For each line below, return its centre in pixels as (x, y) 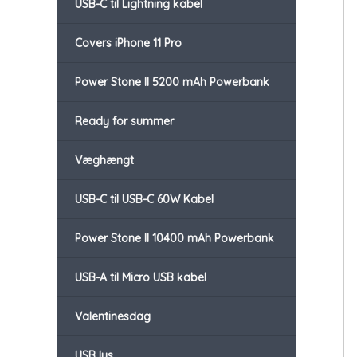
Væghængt (104, 161)
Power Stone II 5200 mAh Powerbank (172, 82)
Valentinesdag (113, 317)
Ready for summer (124, 122)
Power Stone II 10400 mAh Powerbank (175, 239)
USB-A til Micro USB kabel (141, 278)
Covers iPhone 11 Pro (128, 43)
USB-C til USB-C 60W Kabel (144, 200)
